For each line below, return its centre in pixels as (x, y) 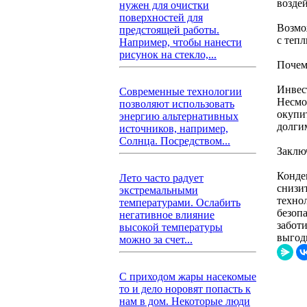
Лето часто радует (161, 178)
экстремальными (159, 190)
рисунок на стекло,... (168, 54)
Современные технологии (181, 91)
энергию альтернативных (179, 116)
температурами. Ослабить (180, 202)
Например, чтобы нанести (181, 42)
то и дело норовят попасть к (185, 289)
